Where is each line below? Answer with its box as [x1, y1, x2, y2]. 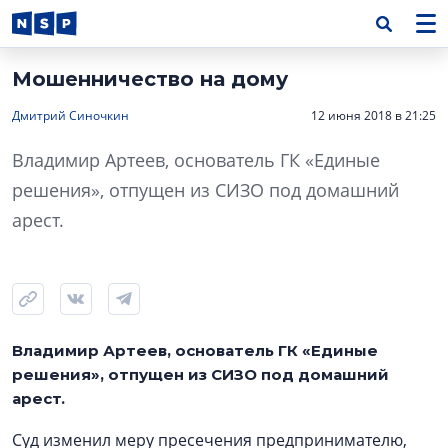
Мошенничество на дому [12, 67, 288, 91]
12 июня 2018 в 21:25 [311, 107, 436, 124]
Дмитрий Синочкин [12, 107, 129, 124]
